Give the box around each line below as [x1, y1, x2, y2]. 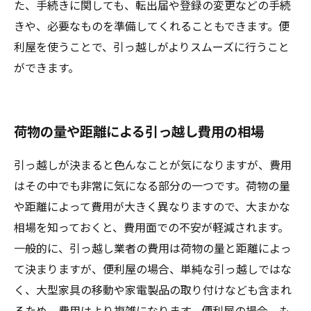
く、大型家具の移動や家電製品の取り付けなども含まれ [14, 280, 292, 298]
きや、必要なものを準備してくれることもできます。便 [14, 17, 289, 34]
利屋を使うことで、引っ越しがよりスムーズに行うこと [14, 37, 289, 55]
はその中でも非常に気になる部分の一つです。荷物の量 [14, 176, 290, 194]
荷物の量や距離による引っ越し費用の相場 [14, 121, 264, 141]
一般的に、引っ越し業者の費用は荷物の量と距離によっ [14, 239, 292, 256]
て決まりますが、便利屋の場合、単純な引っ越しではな [14, 260, 292, 277]
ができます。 [14, 58, 79, 76]
